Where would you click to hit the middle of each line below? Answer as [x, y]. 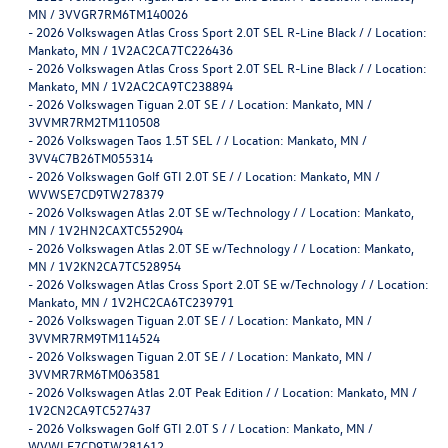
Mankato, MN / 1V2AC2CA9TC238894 [130, 85]
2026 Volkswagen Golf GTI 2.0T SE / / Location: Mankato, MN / [208, 175]
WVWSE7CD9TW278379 [96, 193]
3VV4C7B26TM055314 [90, 157]
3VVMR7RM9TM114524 [94, 337]
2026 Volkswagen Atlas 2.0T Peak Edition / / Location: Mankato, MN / [226, 391]
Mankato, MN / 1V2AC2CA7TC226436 [130, 49]
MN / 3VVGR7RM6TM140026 [108, 13]
